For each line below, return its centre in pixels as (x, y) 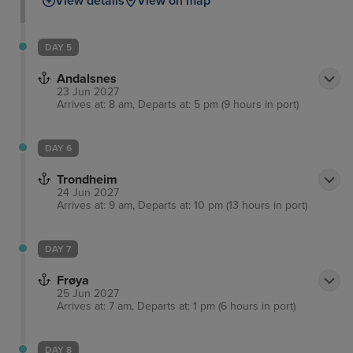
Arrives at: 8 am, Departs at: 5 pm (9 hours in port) (178, 104)
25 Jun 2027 (88, 293)
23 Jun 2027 (88, 91)
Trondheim (87, 179)
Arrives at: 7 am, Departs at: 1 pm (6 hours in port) (176, 306)
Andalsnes (87, 78)
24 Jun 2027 (88, 192)
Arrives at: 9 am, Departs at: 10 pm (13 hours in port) (182, 205)
